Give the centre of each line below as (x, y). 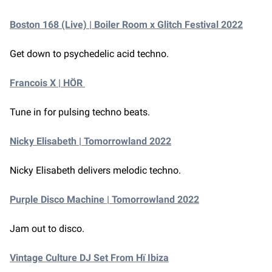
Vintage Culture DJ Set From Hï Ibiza (89, 257)
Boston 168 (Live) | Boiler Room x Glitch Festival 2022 (126, 24)
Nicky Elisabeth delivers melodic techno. (95, 170)
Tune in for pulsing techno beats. (81, 112)
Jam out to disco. (47, 228)
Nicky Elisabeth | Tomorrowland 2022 (90, 141)
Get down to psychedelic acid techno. (89, 53)
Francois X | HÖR (47, 83)
